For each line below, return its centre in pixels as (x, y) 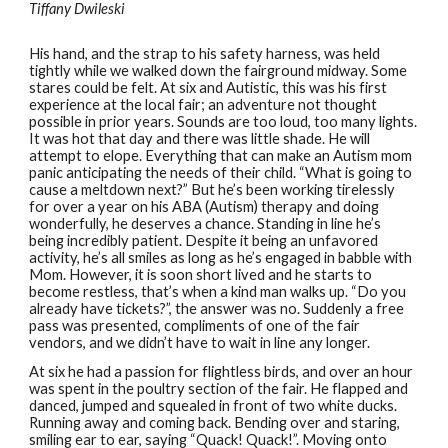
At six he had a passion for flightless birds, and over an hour (221, 371)
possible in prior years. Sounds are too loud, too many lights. (223, 121)
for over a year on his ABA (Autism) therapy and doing (204, 206)
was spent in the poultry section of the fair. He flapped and (219, 388)
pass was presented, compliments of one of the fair (195, 325)
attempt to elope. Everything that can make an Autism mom (221, 155)
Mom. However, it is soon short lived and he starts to (201, 274)
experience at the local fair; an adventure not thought (203, 104)
